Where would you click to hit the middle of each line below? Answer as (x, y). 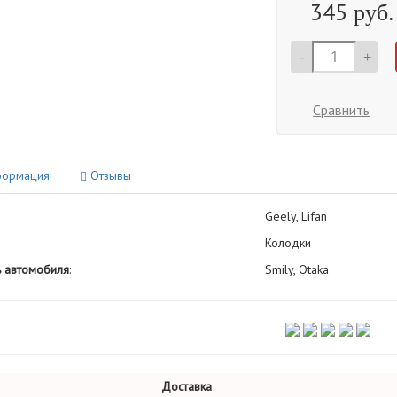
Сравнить (342, 110)
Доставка (187, 386)
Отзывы (109, 175)
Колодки (288, 243)
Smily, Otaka (296, 269)
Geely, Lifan (296, 216)
